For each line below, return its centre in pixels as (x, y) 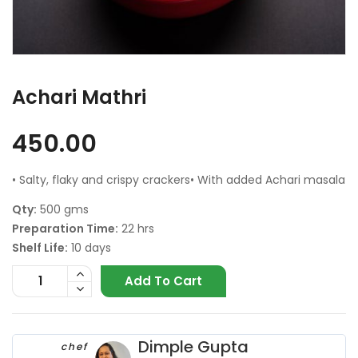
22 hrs (136, 228)
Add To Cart (163, 280)
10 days (89, 247)
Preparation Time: (65, 228)
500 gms (63, 209)
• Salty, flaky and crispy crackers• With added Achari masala (179, 179)
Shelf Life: (40, 247)
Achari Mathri (79, 97)
